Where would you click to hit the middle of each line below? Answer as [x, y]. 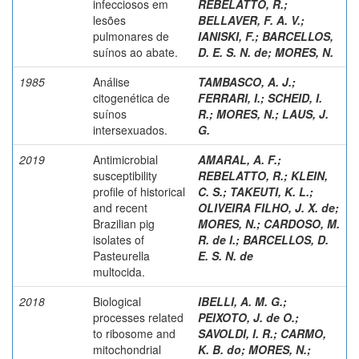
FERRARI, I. [229, 97]
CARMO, [303, 333]
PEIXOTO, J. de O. [246, 317]
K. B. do [220, 349]
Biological [117, 301]
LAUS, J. [305, 113]
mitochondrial [127, 349]
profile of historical [139, 191]
